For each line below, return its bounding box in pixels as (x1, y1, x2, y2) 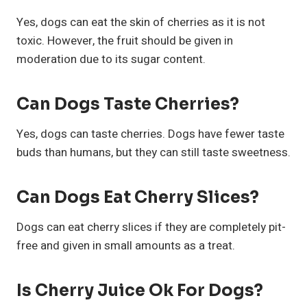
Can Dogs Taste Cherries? (16, 93, 239, 114)
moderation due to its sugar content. (16, 50, 206, 68)
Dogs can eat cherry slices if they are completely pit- (16, 218, 286, 236)
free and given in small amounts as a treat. (16, 236, 235, 254)
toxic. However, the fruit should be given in (16, 32, 233, 49)
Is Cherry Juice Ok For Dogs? (16, 280, 263, 301)
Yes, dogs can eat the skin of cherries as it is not (16, 13, 265, 31)
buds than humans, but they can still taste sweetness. (16, 143, 291, 161)
